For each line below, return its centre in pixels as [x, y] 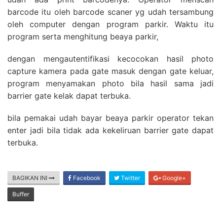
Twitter [130, 178]
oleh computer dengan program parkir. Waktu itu [110, 24]
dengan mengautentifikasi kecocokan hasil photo [110, 58]
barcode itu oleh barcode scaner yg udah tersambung [110, 12]
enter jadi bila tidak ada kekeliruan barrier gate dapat [110, 130]
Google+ [173, 178]
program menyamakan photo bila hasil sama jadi [110, 83]
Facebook [86, 178]
